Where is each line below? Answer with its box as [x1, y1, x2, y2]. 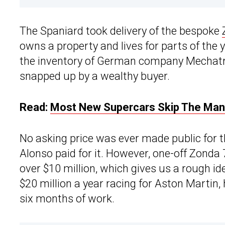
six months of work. [20, 192, 115, 205]
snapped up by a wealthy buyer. [20, 70, 170, 83]
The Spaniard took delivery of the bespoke [20, 25, 222, 38]
